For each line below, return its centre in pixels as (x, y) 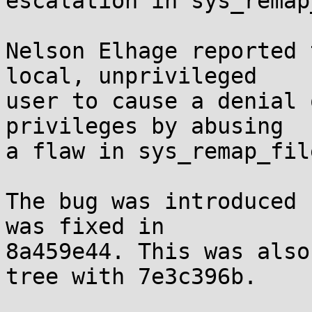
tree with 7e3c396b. (131, 276)
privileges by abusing (145, 126)
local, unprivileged (131, 76)
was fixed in (85, 226)
